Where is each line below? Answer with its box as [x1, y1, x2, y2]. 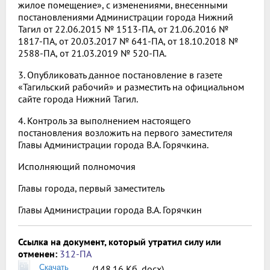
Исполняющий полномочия [18, 160, 136, 173]
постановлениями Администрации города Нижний [18, 11, 233, 24]
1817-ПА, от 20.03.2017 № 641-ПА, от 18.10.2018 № [18, 35, 238, 48]
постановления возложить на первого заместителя [18, 127, 233, 139]
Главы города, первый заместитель [18, 182, 165, 195]
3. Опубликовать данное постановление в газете [18, 69, 222, 81]
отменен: [18, 248, 57, 260]
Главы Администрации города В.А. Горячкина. [18, 139, 209, 151]
